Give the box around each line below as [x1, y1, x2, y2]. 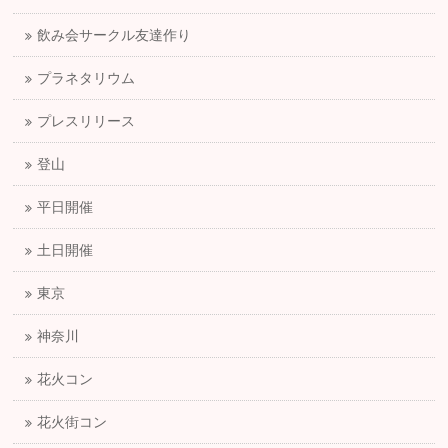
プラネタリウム [37, 71, 136, 87]
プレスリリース [37, 114, 136, 130]
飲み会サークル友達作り [37, 28, 192, 44]
